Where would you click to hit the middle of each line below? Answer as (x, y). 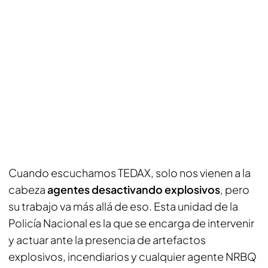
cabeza (28, 189)
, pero (235, 189)
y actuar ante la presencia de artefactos (107, 240)
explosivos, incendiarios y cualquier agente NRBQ (133, 256)
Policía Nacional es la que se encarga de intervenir (131, 223)
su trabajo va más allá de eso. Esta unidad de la (123, 206)
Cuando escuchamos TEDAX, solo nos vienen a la (130, 173)
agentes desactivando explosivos (134, 189)
